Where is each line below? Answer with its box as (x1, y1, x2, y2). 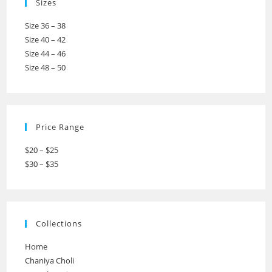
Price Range (36, 121, 85, 132)
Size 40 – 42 (25, 33, 66, 45)
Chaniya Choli (25, 254, 75, 266)
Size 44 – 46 (25, 47, 66, 59)
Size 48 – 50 (25, 61, 66, 73)
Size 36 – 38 (25, 19, 66, 31)
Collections (36, 217, 83, 229)
